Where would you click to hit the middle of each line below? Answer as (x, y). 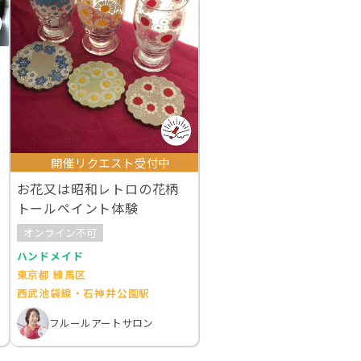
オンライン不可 (60, 233)
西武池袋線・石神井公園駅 (83, 293)
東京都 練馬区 (52, 274)
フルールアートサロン (101, 323)
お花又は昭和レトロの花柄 (98, 188)
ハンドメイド (50, 255)
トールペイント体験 (77, 207)
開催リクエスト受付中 (111, 162)
